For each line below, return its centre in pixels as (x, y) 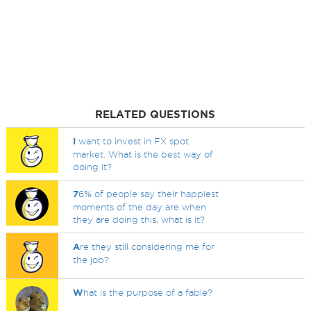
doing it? (93, 167)
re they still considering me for (148, 246)
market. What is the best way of (143, 154)
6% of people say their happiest (149, 194)
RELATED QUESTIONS (155, 114)
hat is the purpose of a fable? (148, 292)
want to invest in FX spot (133, 141)
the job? (91, 260)
